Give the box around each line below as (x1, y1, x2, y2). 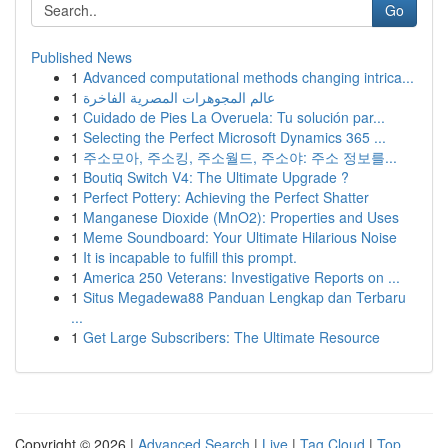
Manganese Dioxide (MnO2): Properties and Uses (83, 207, 399, 227)
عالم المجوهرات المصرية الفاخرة (83, 87, 275, 107)
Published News (31, 47, 132, 67)
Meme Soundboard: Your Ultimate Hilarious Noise (83, 227, 397, 247)
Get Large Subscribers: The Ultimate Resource (83, 327, 380, 347)
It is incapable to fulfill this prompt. (83, 247, 297, 267)
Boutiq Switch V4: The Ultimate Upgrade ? (83, 167, 349, 187)
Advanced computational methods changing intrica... (83, 67, 414, 87)
